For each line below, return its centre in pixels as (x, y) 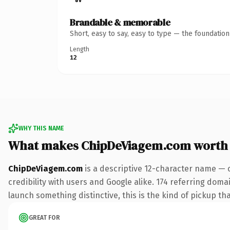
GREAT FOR (44, 217)
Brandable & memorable (120, 22)
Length (80, 49)
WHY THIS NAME (41, 128)
